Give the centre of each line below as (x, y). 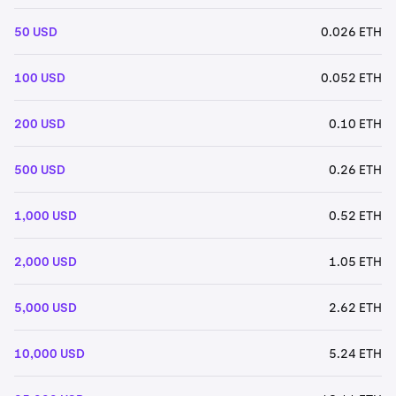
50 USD (36, 31)
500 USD (40, 169)
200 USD (40, 123)
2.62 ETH (355, 307)
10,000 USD (49, 353)
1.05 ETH (355, 261)
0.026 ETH (351, 31)
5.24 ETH (355, 353)
